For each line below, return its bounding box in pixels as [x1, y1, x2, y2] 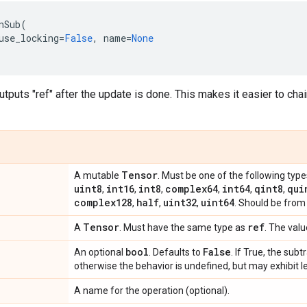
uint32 [163, 196, 197, 209]
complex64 [165, 182, 218, 195]
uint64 [201, 196, 234, 209]
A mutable [74, 170, 121, 181]
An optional [74, 247, 125, 258]
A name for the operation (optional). [74, 285, 230, 296]
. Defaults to [149, 247, 203, 258]
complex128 [74, 196, 132, 209]
